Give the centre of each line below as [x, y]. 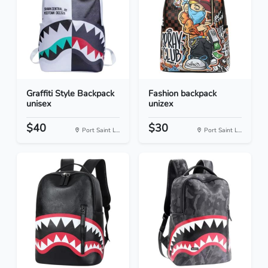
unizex [161, 104]
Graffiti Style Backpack [70, 94]
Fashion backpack [182, 94]
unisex [39, 104]
